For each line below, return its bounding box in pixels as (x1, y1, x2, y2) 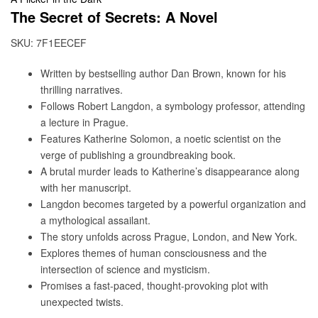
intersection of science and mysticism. (40, 261, 210, 276)
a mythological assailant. (40, 212, 150, 227)
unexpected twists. (40, 294, 124, 309)
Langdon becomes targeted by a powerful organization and (40, 196, 306, 211)
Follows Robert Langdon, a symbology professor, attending (40, 98, 305, 113)
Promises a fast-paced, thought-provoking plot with (40, 278, 268, 292)
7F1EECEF (36, 35, 87, 50)
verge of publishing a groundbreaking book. (40, 147, 236, 162)
